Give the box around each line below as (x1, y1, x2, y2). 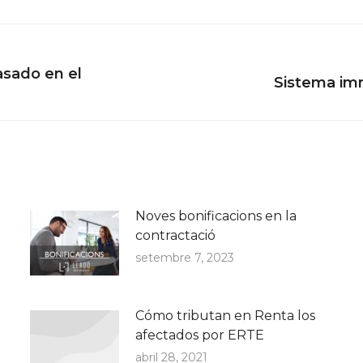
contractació (135, 228, 216, 243)
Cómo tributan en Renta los (135, 308, 315, 323)
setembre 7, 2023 (135, 250, 234, 265)
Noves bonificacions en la (135, 208, 297, 224)
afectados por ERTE (135, 327, 264, 343)
